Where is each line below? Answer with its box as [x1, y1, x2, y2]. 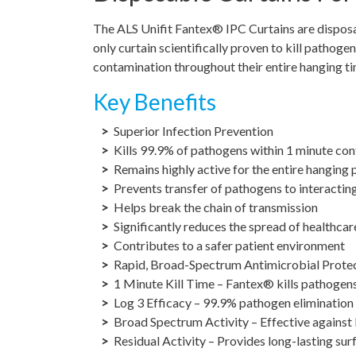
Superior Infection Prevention [114, 122, 273, 138]
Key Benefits [93, 87, 216, 115]
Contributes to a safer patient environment [114, 237, 345, 253]
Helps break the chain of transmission [114, 199, 318, 215]
